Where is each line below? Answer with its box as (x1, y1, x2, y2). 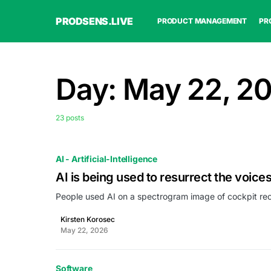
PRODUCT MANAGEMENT (157, 16, 247, 25)
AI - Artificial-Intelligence (56, 154, 158, 164)
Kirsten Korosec (60, 215, 115, 224)
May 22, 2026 (60, 226, 108, 235)
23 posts (56, 113, 84, 122)
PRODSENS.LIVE (56, 15, 133, 27)
